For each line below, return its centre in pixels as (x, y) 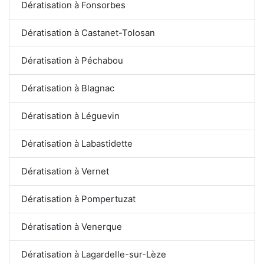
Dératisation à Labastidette (77, 143)
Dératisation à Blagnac (68, 88)
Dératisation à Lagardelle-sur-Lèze (94, 254)
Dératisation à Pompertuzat (78, 199)
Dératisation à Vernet (65, 171)
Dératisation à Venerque (72, 226)
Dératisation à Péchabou (72, 60)
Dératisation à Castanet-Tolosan (88, 32)
